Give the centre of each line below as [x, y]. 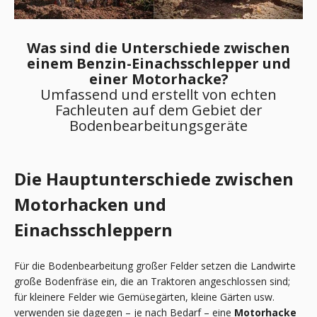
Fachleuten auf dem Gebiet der [158, 110]
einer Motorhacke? [158, 79]
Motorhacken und [90, 204]
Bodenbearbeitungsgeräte [158, 125]
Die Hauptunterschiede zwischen [154, 179]
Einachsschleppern [93, 230]
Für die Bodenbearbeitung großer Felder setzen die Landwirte [155, 265]
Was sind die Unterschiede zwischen [158, 47]
